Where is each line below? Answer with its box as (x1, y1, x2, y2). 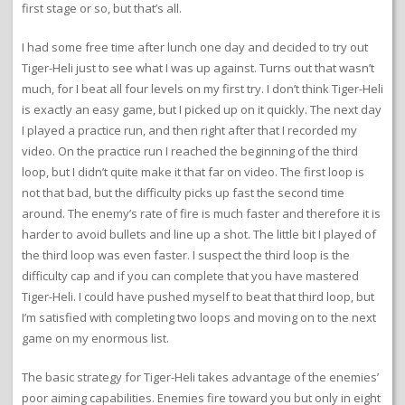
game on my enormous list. (22, 330, 169, 347)
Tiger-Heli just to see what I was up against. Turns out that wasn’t (22, 60, 374, 77)
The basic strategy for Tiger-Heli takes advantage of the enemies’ (22, 369, 379, 386)
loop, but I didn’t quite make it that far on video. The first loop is (22, 164, 364, 181)
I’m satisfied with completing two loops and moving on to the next (22, 309, 376, 326)
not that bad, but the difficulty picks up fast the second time (22, 184, 344, 202)
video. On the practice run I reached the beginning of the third (22, 143, 358, 160)
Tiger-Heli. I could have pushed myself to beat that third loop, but (22, 288, 374, 306)
